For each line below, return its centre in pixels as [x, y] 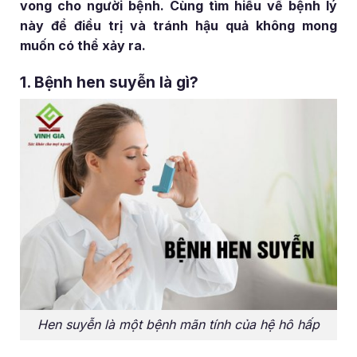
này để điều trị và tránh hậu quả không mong [178, 25]
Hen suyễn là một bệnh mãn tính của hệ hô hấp [178, 325]
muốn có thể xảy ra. [83, 45]
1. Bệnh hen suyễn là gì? [110, 82]
